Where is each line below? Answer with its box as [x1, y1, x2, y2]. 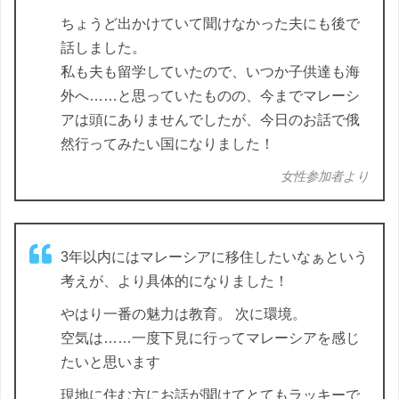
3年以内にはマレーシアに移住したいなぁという [61, 249, 368, 265]
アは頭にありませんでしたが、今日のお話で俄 [61, 112, 360, 128]
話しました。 [61, 40, 146, 56]
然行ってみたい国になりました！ [61, 136, 274, 152]
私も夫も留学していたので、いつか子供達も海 [61, 64, 360, 80]
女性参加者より [281, 169, 370, 184]
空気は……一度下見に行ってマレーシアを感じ [61, 330, 360, 346]
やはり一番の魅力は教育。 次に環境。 [61, 306, 306, 322]
